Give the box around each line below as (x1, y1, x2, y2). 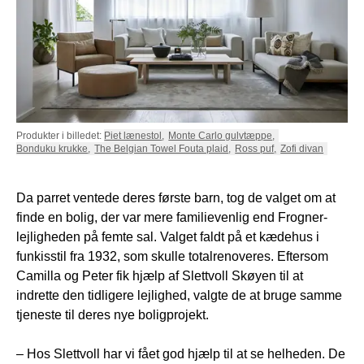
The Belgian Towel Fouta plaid (94, 142, 229, 154)
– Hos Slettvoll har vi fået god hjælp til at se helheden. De (16, 345, 345, 361)
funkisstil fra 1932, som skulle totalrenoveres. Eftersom (16, 248, 328, 263)
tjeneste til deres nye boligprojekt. (16, 306, 209, 322)
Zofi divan (280, 142, 324, 154)
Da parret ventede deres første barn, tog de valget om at (16, 189, 336, 205)
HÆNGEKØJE (16, 30, 82, 40)
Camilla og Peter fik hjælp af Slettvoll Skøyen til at (16, 267, 303, 283)
